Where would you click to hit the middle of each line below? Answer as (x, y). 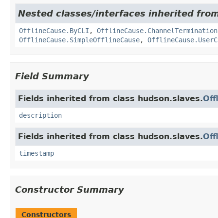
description (40, 115)
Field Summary (52, 76)
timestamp (36, 153)
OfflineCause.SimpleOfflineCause (79, 40)
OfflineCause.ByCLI (54, 30)
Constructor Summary (70, 189)
